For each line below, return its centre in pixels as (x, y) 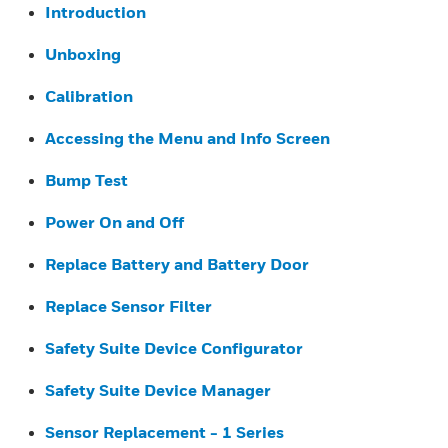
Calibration (89, 96)
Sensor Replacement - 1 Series (164, 432)
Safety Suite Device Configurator (174, 348)
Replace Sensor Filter (128, 306)
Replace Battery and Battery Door (177, 264)
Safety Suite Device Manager (158, 390)
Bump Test (86, 180)
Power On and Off (114, 222)
